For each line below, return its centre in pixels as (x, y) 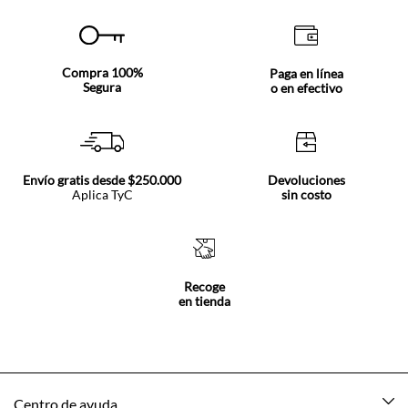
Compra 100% (102, 73)
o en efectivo (306, 87)
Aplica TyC (102, 194)
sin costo (306, 194)
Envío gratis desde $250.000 (102, 179)
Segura (102, 87)
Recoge (204, 286)
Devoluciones (306, 179)
